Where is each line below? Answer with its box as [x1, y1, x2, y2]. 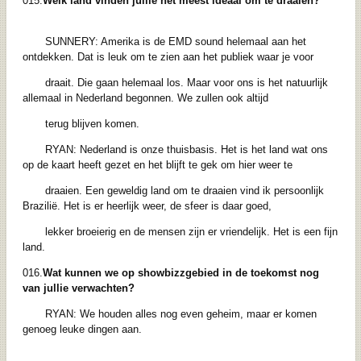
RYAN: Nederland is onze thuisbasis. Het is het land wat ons [22, 143, 328, 156]
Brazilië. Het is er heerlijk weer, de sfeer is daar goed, [22, 199, 272, 212]
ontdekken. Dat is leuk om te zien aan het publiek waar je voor [22, 50, 313, 63]
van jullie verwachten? [22, 281, 135, 294]
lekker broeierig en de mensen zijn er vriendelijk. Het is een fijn [22, 225, 338, 238]
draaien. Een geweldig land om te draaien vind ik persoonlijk [22, 184, 324, 197]
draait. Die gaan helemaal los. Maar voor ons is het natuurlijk [22, 76, 328, 89]
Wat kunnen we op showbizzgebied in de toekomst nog [42, 266, 319, 279]
